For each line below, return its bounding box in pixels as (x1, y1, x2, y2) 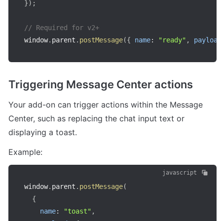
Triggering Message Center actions (8, 77, 193, 91)
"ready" (158, 36, 186, 44)
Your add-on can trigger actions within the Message (8, 99, 203, 110)
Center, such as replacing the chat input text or (8, 113, 184, 123)
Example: (8, 147, 42, 157)
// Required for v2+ (24, 24, 99, 32)
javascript (162, 169, 197, 176)
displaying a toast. (8, 127, 77, 137)
